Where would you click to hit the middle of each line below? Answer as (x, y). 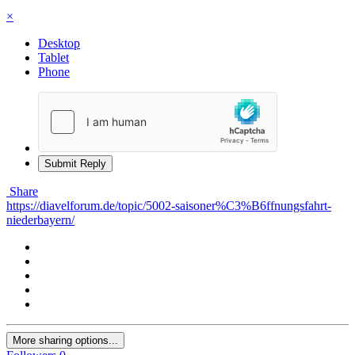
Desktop (59, 43)
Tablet (53, 57)
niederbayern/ (40, 219)
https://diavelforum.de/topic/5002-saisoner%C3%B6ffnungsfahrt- (169, 205)
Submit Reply (75, 163)
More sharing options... (65, 340)
